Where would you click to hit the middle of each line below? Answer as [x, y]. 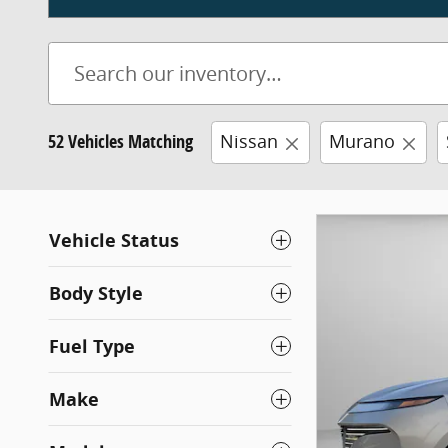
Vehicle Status [114, 240]
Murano [362, 141]
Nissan [249, 141]
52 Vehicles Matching [120, 142]
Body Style [96, 293]
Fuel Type [92, 346]
